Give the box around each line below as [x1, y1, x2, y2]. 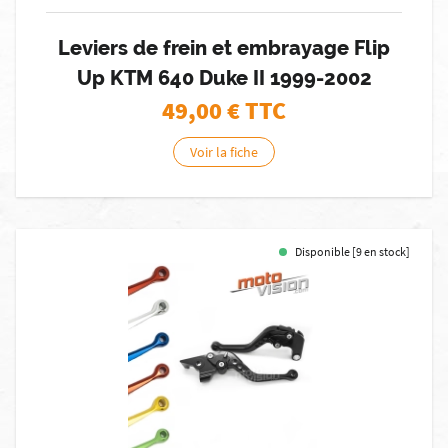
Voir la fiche [190, 143, 258, 161]
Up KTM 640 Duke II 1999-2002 [76, 66, 372, 90]
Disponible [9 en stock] [295, 244, 410, 259]
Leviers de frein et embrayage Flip [58, 36, 390, 60]
